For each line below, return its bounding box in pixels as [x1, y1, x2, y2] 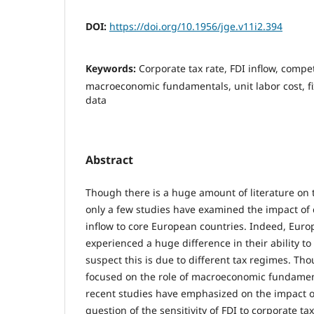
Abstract [86, 152, 133, 168]
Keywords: [86, 62, 139, 76]
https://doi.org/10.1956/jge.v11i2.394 [109, 20, 282, 34]
